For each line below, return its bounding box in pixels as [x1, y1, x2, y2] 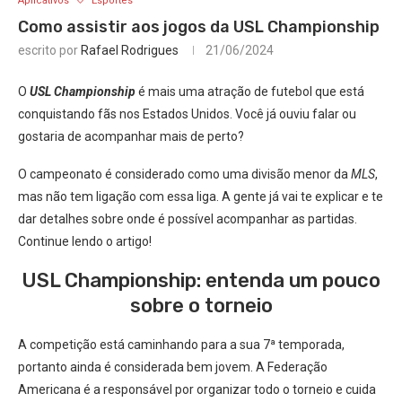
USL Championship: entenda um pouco [22, 268, 380, 293]
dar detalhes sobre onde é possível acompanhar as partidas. [18, 212, 357, 226]
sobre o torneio [129, 293, 273, 318]
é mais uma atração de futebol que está [138, 84, 364, 99]
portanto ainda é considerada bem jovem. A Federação [18, 360, 328, 374]
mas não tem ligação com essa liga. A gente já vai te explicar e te [18, 189, 383, 204]
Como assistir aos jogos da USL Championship [18, 17, 380, 37]
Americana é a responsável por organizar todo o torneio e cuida [18, 382, 376, 397]
